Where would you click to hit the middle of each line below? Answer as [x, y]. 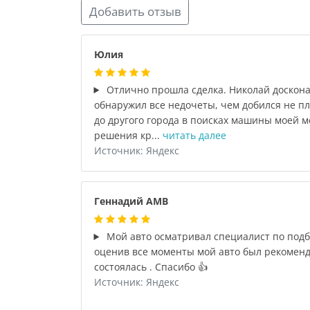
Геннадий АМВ [131, 201]
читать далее [194, 135]
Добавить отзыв [135, 12]
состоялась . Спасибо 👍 [151, 267]
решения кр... [128, 135]
